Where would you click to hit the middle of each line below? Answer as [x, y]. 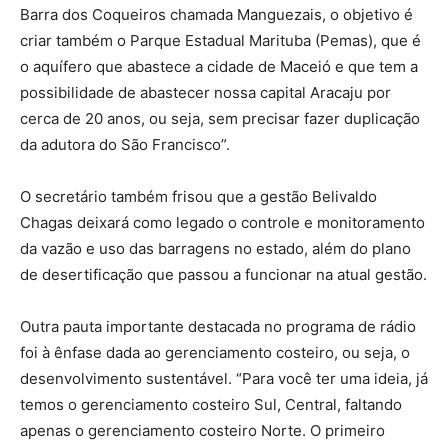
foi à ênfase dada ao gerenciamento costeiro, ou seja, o [215, 352]
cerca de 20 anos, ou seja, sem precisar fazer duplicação [220, 118]
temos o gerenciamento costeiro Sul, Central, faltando [211, 404]
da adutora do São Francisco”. [125, 144]
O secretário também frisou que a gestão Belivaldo [198, 196]
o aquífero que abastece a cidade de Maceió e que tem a [219, 66]
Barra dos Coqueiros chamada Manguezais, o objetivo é [216, 14]
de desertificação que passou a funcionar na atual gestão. [223, 274]
